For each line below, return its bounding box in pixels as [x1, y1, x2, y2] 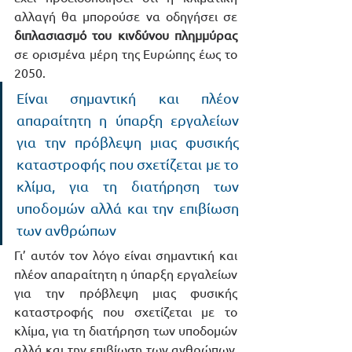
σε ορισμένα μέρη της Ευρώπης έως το [14, 46, 237, 62]
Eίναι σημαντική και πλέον [16, 90, 239, 107]
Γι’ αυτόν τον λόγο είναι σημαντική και [14, 247, 237, 263]
